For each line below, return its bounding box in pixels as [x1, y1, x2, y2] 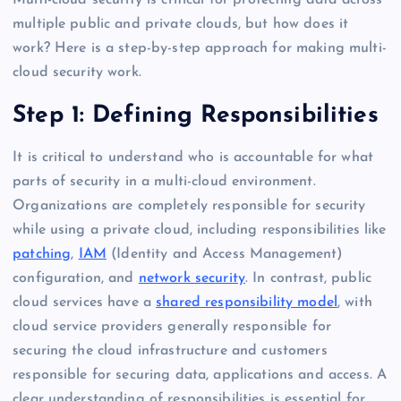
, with [337, 295, 372, 311]
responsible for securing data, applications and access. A [13, 368, 388, 383]
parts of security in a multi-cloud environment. [13, 175, 316, 190]
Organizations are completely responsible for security [13, 199, 366, 214]
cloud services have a [13, 295, 157, 311]
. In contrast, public [245, 271, 371, 286]
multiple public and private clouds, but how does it [13, 17, 349, 32]
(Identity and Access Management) [106, 247, 344, 262]
